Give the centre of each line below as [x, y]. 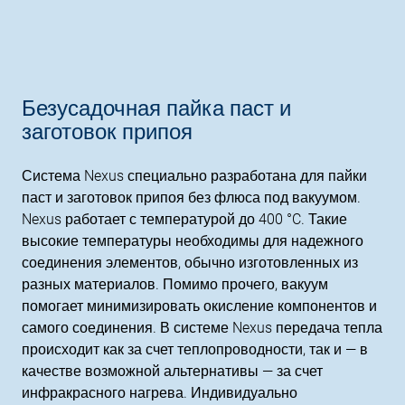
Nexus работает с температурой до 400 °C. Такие [184, 219]
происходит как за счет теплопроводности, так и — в [195, 349]
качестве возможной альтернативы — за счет [172, 371]
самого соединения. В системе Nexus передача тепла [202, 328]
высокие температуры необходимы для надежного [193, 241]
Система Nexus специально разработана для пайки [194, 176]
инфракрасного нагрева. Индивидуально [160, 393]
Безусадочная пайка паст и [156, 108]
